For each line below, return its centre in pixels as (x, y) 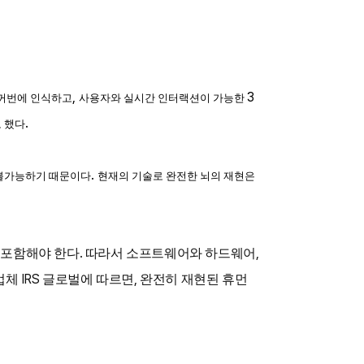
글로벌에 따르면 (89, 279)
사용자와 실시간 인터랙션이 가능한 (163, 98)
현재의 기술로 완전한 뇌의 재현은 (176, 176)
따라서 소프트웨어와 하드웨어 (170, 253)
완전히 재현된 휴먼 (194, 279)
